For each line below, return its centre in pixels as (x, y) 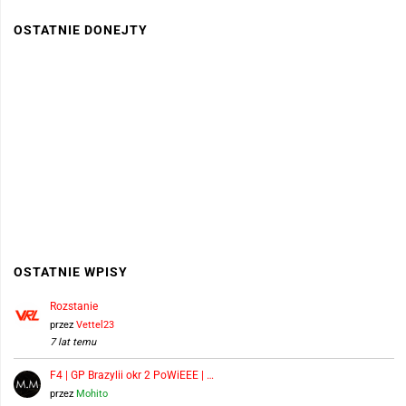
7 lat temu (72, 342)
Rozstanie (73, 306)
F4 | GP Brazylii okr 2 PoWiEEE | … (131, 375)
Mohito (92, 393)
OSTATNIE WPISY (70, 272)
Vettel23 (95, 324)
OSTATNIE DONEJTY (80, 29)
